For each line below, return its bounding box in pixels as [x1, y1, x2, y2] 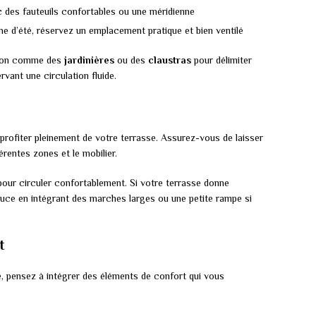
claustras [148, 54, 191, 66]
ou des [114, 54, 148, 66]
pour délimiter [191, 54, 252, 66]
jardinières [64, 54, 114, 66]
